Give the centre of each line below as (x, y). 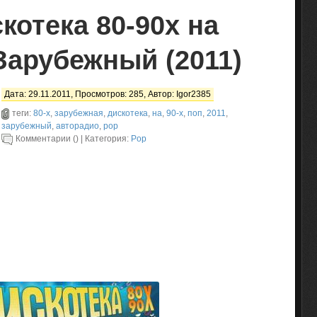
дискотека (128, 113)
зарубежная (79, 113)
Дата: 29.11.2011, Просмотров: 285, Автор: (90, 94)
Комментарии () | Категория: (73, 139)
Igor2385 (194, 94)
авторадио (77, 126)
